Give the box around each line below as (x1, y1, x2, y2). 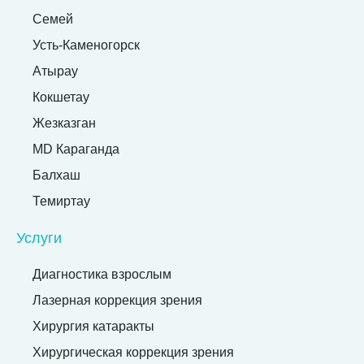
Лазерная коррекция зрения (32, 293, 202, 308)
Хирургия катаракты (32, 319, 154, 334)
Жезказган (32, 116, 96, 131)
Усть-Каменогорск (32, 38, 140, 53)
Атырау (32, 64, 78, 79)
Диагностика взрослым (32, 267, 171, 282)
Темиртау (32, 194, 90, 209)
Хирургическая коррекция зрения (32, 345, 234, 360)
